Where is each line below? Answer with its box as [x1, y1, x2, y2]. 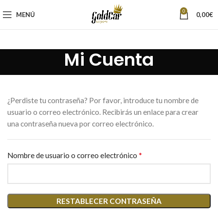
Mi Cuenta [64, 47, 154, 72]
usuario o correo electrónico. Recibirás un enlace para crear [7, 108, 199, 116]
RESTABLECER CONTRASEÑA [56, 197, 162, 205]
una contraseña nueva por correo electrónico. [7, 119, 154, 128]
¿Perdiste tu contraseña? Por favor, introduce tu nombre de [7, 96, 199, 105]
